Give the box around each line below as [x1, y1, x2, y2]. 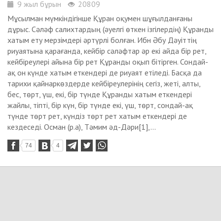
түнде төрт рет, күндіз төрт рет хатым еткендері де [7, 111, 187, 121]
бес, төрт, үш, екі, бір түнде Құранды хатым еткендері [7, 89, 192, 99]
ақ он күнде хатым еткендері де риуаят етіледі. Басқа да [7, 68, 202, 77]
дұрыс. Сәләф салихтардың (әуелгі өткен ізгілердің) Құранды [7, 24, 214, 34]
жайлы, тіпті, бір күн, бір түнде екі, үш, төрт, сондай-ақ [7, 100, 193, 110]
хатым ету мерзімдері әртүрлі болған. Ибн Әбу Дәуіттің [7, 35, 197, 45]
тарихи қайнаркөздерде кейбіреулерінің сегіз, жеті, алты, [7, 78, 200, 88]
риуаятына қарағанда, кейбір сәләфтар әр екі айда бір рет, [7, 46, 206, 56]
